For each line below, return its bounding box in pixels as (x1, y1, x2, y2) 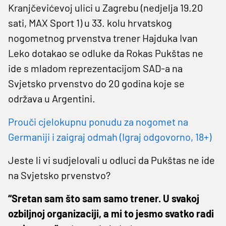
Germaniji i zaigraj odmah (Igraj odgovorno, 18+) (8, 130, 211, 143)
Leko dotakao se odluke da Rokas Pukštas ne (8, 46, 203, 59)
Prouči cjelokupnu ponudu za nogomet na (8, 115, 188, 128)
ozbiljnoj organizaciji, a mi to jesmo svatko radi (8, 207, 214, 219)
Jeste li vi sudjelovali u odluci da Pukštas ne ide (8, 153, 215, 166)
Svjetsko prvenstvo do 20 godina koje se (8, 77, 185, 89)
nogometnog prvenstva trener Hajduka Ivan (8, 31, 198, 44)
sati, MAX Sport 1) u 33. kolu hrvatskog (8, 16, 172, 29)
